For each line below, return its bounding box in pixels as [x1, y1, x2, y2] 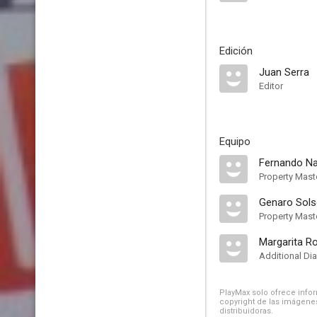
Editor [259, 81, 283, 91]
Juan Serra [259, 66, 309, 79]
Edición [219, 45, 253, 57]
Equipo [219, 135, 250, 148]
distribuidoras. [219, 306, 273, 316]
